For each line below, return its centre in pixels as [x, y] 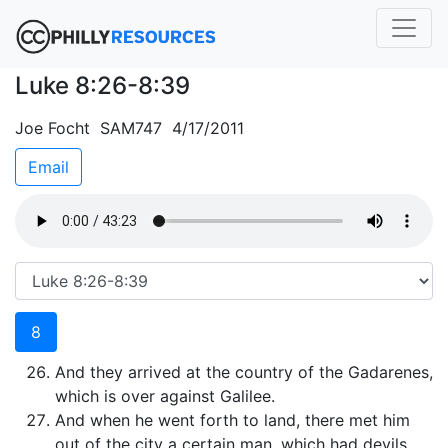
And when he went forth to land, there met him [232, 420]
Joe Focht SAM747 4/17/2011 [129, 128]
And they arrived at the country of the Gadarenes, [244, 372]
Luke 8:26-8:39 [102, 85]
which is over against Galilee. [165, 396]
